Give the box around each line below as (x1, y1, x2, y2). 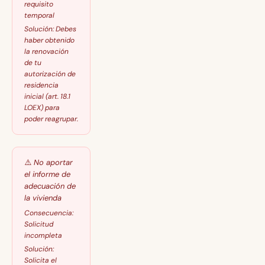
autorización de (24, 69, 76, 79)
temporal (24, 11, 54, 20)
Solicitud (24, 219, 53, 229)
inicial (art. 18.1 (24, 92, 70, 101)
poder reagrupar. (24, 114, 78, 124)
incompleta (24, 231, 62, 240)
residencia (24, 80, 59, 90)
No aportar (34, 157, 73, 167)
